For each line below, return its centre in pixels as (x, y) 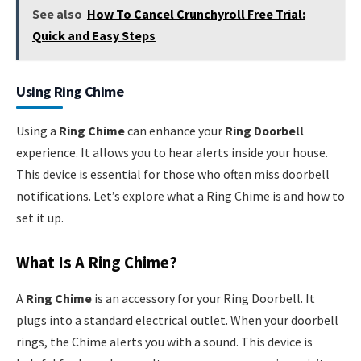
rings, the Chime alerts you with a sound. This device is (164, 341)
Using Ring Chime (70, 91)
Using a (37, 130)
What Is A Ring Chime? (97, 263)
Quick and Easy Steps (93, 35)
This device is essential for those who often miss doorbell (173, 174)
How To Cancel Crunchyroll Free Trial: (196, 13)
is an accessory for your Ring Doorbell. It (203, 298)
